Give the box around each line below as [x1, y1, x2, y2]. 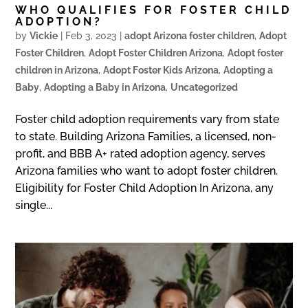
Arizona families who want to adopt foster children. [15, 164, 278, 177]
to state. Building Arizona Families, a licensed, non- [15, 129, 277, 143]
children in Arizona [15, 64, 99, 76]
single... [15, 198, 53, 212]
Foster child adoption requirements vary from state [15, 112, 280, 126]
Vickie [30, 30, 58, 41]
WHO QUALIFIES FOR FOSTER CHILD [15, 3, 292, 16]
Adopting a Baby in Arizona [44, 81, 166, 93]
